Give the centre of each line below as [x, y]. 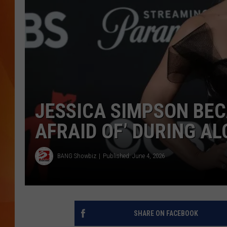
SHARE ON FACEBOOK [166, 213]
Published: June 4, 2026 [134, 156]
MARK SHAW [185, 20]
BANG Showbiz [77, 156]
